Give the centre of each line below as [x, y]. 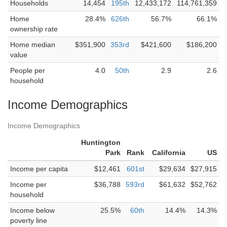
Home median [33, 45]
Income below [32, 210]
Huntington [101, 142]
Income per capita [39, 169]
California [169, 153]
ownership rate [34, 29]
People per [28, 70]
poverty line [29, 220]
